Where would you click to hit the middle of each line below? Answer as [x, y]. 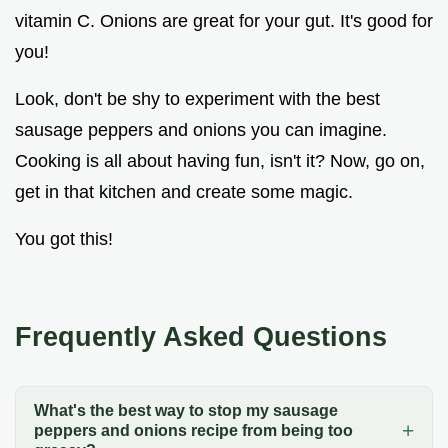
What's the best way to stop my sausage [185, 411]
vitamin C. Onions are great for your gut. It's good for [224, 20]
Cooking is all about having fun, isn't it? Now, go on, [220, 160]
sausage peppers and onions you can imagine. [201, 129]
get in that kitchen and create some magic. [184, 191]
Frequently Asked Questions [201, 336]
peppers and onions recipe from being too [193, 431]
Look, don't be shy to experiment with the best [197, 98]
